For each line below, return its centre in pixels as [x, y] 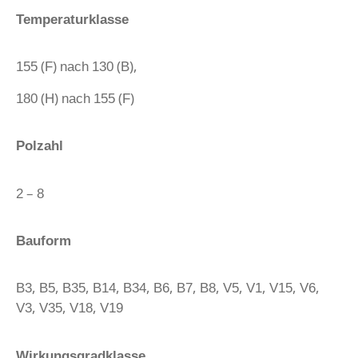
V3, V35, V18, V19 [70, 308]
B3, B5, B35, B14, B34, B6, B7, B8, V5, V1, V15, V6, [168, 288]
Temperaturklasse [72, 18]
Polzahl [40, 145]
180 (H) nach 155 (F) [75, 97]
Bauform [44, 240]
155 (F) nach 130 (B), [77, 66]
